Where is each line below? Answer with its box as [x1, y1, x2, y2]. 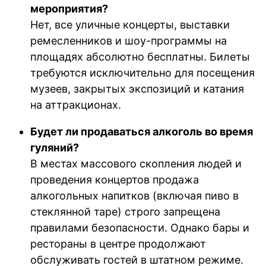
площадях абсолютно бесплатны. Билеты [30, 50, 251, 63]
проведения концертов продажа [30, 173, 199, 186]
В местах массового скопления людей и [30, 157, 242, 170]
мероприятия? [30, 2, 109, 15]
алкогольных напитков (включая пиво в [30, 189, 239, 202]
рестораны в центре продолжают [30, 237, 207, 250]
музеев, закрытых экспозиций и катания [30, 82, 245, 95]
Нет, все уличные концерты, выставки [30, 18, 230, 31]
